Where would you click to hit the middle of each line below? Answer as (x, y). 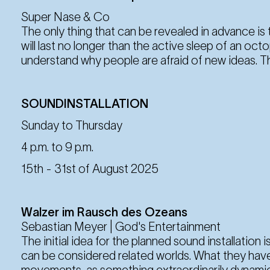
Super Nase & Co (65, 17)
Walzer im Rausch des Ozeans (104, 212)
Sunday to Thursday (72, 125)
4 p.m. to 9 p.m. (57, 147)
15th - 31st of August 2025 (90, 168)
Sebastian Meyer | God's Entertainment (121, 226)
